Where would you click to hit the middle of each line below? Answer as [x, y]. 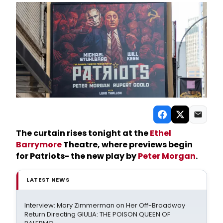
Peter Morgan [167, 156]
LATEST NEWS [48, 179]
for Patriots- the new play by [77, 156]
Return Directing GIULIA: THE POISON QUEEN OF [97, 214]
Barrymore [39, 144]
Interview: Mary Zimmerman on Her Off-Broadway [105, 205]
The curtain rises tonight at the [83, 133]
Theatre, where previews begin [127, 144]
